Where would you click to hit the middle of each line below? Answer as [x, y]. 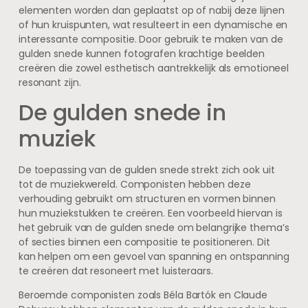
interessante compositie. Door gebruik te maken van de [151, 39]
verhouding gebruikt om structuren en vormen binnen [147, 199]
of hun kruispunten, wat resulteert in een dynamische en [153, 24]
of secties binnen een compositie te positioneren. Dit [144, 242]
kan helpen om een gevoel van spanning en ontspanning [154, 257]
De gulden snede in [122, 113]
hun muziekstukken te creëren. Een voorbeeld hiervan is [150, 213]
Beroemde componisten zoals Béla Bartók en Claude [143, 295]
